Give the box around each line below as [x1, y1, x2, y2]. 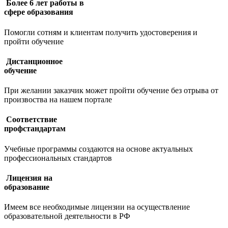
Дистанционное [4, 56, 63, 66]
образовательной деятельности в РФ [4, 212, 130, 221]
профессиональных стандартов [4, 153, 112, 162]
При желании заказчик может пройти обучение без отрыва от [4, 86, 218, 95]
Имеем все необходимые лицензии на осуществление [4, 203, 190, 212]
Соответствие [4, 115, 57, 124]
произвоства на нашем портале [4, 95, 112, 104]
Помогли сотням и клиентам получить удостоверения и [4, 27, 197, 37]
